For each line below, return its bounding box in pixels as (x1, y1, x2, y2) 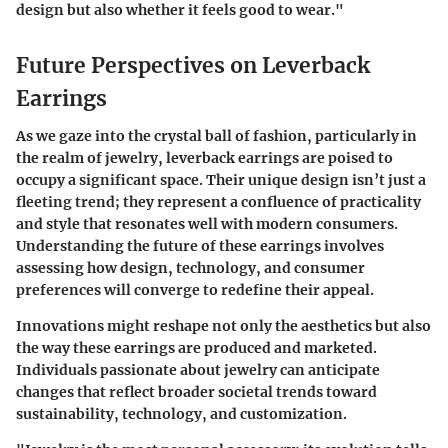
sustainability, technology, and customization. (16, 405, 347, 423)
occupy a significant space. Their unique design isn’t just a (16, 171, 426, 189)
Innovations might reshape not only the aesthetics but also (16, 317, 431, 335)
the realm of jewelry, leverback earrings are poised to (16, 149, 393, 167)
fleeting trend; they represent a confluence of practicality (16, 193, 421, 211)
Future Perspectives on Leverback (16, 51, 370, 79)
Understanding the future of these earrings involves (16, 237, 384, 255)
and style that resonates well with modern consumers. (16, 215, 398, 233)
